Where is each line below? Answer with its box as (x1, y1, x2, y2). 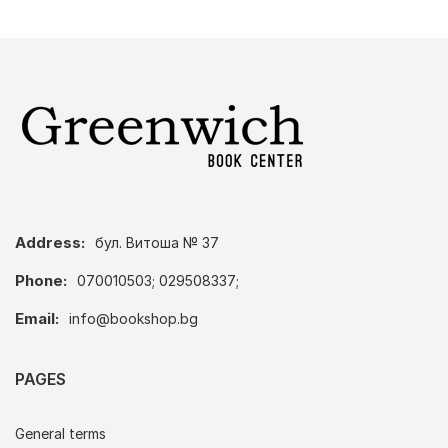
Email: (15, 309, 59, 329)
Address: (15, 233, 85, 253)
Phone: (15, 271, 67, 291)
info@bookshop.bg (69, 310, 198, 328)
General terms (15, 425, 106, 443)
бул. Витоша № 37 (95, 234, 219, 252)
